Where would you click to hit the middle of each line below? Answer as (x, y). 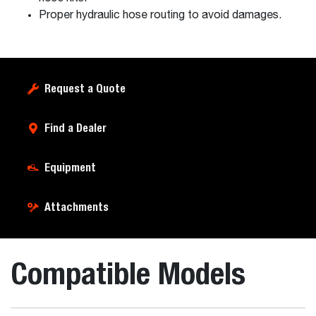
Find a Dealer (75, 128)
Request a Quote (85, 89)
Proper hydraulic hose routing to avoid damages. (160, 16)
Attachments (77, 207)
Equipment (70, 168)
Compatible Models (128, 273)
